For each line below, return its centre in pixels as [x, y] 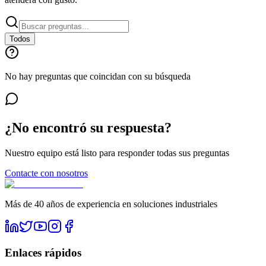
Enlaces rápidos [43, 253]
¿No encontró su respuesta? [88, 127]
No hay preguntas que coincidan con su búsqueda [98, 76]
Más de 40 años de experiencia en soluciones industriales [111, 204]
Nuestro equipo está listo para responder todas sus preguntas [117, 153]
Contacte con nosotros [46, 173]
